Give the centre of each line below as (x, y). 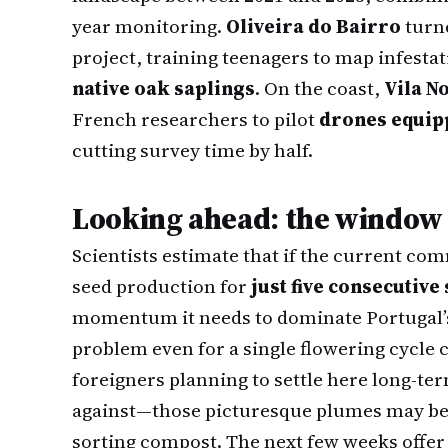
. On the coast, (319, 88)
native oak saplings (163, 88)
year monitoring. (149, 26)
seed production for (161, 286)
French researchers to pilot (195, 119)
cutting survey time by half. (192, 150)
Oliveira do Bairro (313, 26)
